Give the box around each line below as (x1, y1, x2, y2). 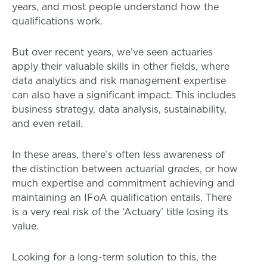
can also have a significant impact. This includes (12, 88, 236, 102)
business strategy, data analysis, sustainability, (12, 103, 226, 116)
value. (12, 219, 39, 233)
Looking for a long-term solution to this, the (12, 250, 216, 264)
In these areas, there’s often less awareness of (12, 148, 225, 162)
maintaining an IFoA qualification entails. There (12, 191, 232, 204)
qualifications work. (12, 14, 103, 28)
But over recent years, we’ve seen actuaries (12, 45, 213, 59)
